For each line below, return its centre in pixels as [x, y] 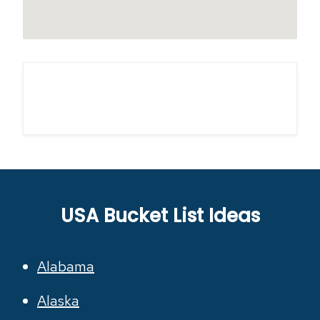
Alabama [66, 266]
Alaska [58, 301]
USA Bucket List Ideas [160, 216]
